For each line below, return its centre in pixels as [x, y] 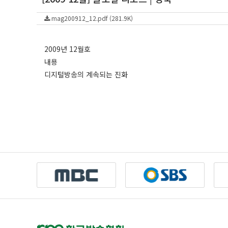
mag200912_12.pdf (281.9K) [91, 18]
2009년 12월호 [67, 49]
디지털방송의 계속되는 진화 [86, 74]
